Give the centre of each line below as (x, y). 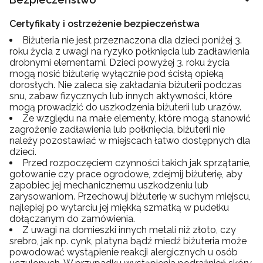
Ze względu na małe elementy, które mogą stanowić (136, 118)
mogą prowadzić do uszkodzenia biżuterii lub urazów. (125, 107)
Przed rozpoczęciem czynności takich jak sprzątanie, (136, 163)
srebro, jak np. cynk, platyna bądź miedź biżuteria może (128, 241)
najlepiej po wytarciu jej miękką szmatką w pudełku (119, 207)
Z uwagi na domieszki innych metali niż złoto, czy (129, 230)
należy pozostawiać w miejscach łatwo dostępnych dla (130, 140)
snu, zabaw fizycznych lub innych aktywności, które (121, 96)
